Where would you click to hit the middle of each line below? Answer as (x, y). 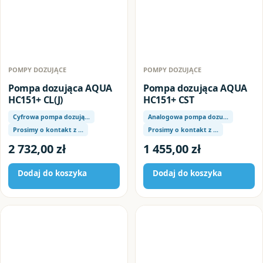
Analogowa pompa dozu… (188, 117)
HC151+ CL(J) (36, 100)
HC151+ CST (169, 100)
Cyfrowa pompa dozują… (51, 117)
